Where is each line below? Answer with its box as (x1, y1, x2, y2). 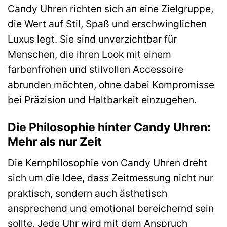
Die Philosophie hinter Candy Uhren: (8, 120, 211, 134)
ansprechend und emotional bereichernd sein (8, 202, 214, 215)
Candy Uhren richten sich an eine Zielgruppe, (8, 2, 213, 15)
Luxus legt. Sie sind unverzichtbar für (8, 32, 177, 45)
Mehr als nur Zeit (8, 134, 102, 149)
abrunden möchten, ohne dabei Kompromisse (8, 78, 214, 91)
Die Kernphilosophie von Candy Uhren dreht (8, 157, 207, 169)
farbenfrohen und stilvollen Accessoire (8, 63, 183, 75)
